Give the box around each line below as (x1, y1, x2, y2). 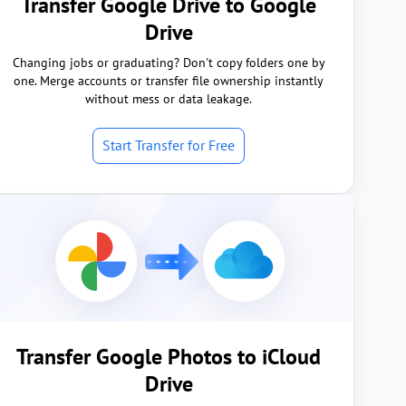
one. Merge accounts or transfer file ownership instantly (14, 72, 324, 89)
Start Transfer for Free (102, 136, 235, 154)
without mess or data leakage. (85, 91, 252, 107)
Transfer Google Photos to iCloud (16, 343, 321, 371)
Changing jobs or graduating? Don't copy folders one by (12, 54, 325, 71)
